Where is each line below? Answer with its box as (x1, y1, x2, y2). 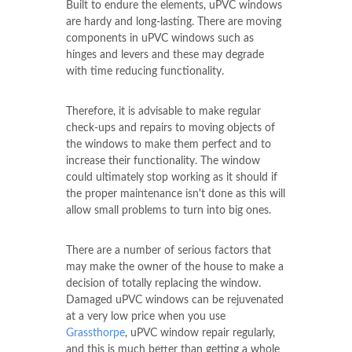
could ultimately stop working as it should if (66, 172, 277, 184)
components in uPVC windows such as (66, 33, 254, 45)
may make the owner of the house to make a (66, 262, 284, 273)
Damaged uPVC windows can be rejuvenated (66, 295, 284, 306)
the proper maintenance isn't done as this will (66, 189, 285, 200)
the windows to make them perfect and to (66, 139, 271, 151)
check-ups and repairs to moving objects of (66, 123, 275, 134)
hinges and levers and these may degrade (66, 49, 264, 61)
